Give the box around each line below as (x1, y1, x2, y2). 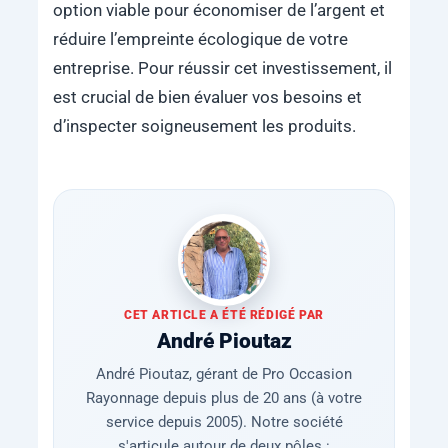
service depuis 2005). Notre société (105, 413, 343, 432)
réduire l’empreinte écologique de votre (52, 30, 348, 50)
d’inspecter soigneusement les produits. (52, 117, 360, 137)
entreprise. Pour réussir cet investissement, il (52, 59, 392, 79)
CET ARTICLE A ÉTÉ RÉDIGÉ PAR (124, 308, 324, 323)
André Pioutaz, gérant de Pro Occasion (96, 365, 352, 384)
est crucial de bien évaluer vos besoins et (52, 88, 362, 108)
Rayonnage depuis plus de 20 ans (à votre (86, 389, 362, 408)
